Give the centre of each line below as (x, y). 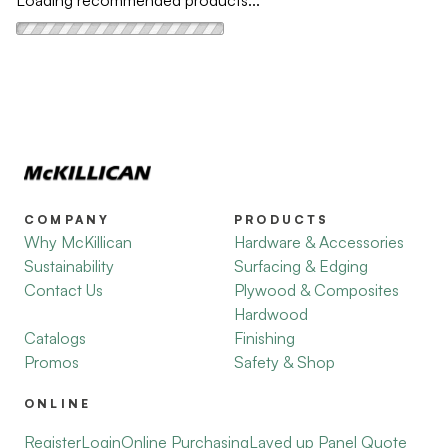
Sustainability (69, 266)
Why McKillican (78, 242)
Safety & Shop (284, 362)
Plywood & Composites (316, 290)
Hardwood (271, 314)
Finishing (264, 338)
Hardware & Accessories (319, 242)
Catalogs (55, 338)
